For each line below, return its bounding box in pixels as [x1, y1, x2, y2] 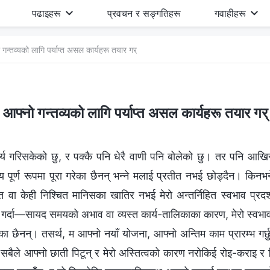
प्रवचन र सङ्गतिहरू [107, 7, 181, 19]
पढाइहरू [32, 7, 61, 19]
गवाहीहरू [214, 7, 246, 19]
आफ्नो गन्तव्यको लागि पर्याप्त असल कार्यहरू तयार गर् [2, 104, 268, 122]
